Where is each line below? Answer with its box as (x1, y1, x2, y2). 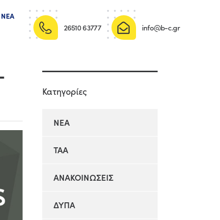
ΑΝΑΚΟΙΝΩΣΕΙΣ (54, 171, 113, 183)
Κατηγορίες (42, 85, 87, 97)
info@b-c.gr (141, 22, 180, 32)
